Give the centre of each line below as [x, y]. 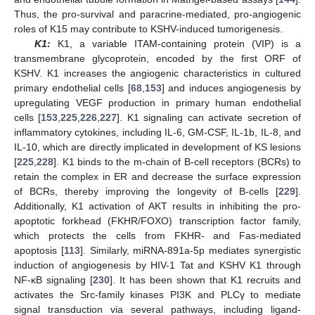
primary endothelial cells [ [72, 88]
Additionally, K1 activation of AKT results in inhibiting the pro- [157, 206]
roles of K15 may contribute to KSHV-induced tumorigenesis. [148, 28]
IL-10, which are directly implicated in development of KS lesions [157, 147]
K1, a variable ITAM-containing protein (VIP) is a [175, 43]
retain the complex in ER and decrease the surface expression [157, 176]
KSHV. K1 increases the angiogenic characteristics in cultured [157, 73]
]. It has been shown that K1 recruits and [205, 279]
